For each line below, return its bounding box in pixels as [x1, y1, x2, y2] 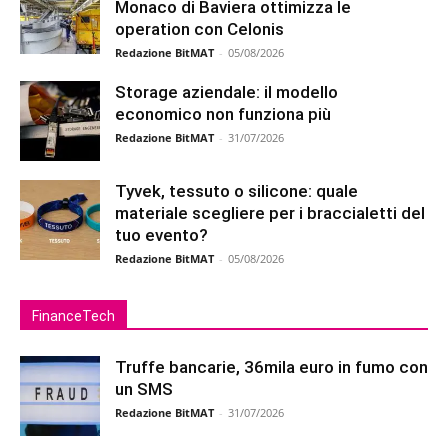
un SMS [115, 379, 173, 399]
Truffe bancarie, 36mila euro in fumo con [115, 357, 428, 377]
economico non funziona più [115, 104, 331, 124]
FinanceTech [32, 308, 115, 324]
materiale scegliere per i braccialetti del [115, 203, 425, 223]
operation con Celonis [115, 19, 284, 39]
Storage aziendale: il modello [115, 82, 338, 102]
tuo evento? [115, 225, 208, 245]
